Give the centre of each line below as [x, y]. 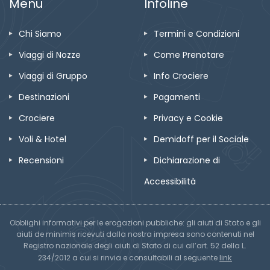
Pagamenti [177, 97]
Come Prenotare [189, 55]
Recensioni [41, 160]
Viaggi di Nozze [50, 55]
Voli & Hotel [42, 139]
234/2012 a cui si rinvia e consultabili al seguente [129, 257]
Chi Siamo [40, 33]
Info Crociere [181, 76]
